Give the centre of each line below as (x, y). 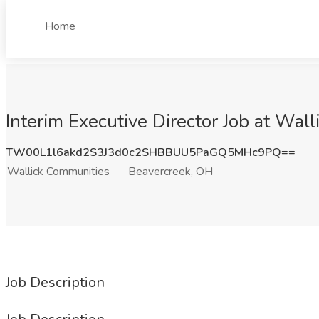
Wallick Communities (58, 172)
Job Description (55, 282)
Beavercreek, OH (171, 172)
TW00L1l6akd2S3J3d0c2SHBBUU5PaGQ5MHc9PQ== (151, 152)
